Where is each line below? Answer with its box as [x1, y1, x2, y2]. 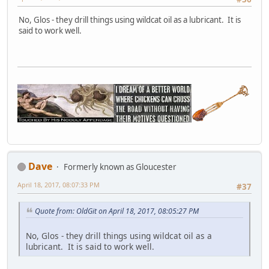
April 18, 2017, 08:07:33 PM [17, 180, 100, 189]
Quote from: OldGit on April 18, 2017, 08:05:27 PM [35, 205, 199, 216]
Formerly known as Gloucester [64, 161, 177, 172]
